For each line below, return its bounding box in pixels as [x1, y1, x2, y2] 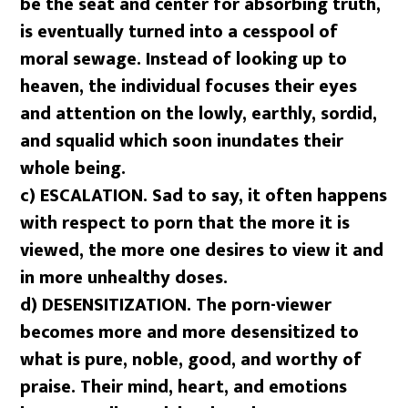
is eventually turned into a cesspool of [20, 15, 339, 47]
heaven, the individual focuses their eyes [20, 70, 358, 102]
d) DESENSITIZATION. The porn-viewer [20, 289, 332, 321]
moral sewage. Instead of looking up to [20, 43, 348, 75]
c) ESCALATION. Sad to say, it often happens [20, 179, 388, 211]
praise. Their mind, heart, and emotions [20, 371, 348, 403]
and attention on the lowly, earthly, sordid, [20, 97, 378, 129]
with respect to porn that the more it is [20, 207, 351, 239]
